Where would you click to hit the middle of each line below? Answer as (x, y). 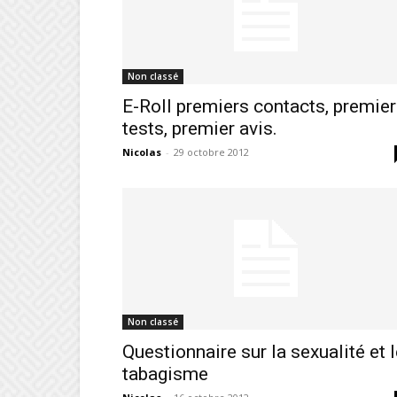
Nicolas (142, 152)
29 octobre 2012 (211, 152)
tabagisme (165, 374)
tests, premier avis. (200, 128)
